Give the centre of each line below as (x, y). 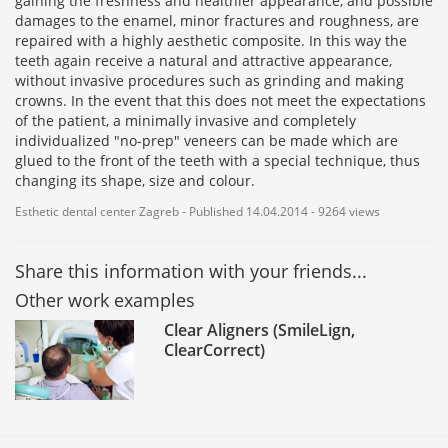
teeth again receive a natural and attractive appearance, (203, 61)
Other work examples (105, 300)
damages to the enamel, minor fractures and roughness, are (217, 21)
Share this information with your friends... (191, 271)
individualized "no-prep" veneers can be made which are (206, 141)
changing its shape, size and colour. (137, 181)
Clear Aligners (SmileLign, (260, 330)
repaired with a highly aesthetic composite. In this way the (211, 41)
